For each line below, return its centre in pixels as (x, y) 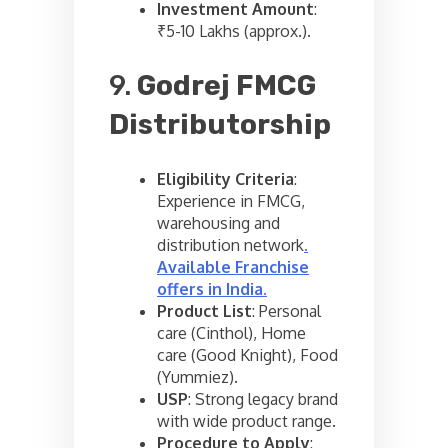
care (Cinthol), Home (231, 332)
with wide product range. (246, 420)
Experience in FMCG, (231, 200)
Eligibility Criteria (225, 178)
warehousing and (218, 222)
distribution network (230, 244)
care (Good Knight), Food (247, 354)
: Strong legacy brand (263, 398)
